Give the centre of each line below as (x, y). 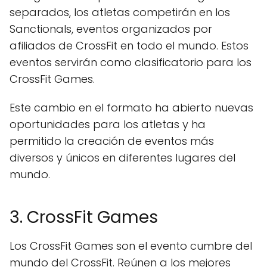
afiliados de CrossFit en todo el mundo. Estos (129, 45)
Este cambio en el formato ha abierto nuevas (131, 107)
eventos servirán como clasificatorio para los (131, 62)
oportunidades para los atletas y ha (108, 124)
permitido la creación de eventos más (112, 141)
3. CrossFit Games (84, 217)
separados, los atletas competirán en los (120, 12)
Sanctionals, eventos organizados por (111, 29)
